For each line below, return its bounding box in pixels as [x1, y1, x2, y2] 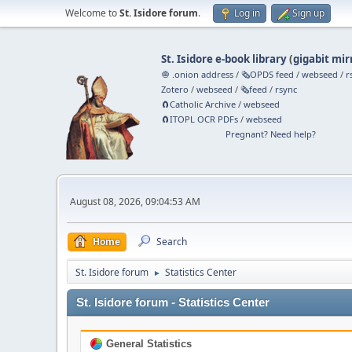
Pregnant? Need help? [225, 128, 316, 140]
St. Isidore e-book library [161, 52, 288, 66]
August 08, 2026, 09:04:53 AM [70, 194, 200, 208]
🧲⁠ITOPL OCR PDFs [161, 113, 239, 125]
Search [156, 235, 187, 248]
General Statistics [103, 338, 192, 350]
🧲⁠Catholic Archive [161, 98, 236, 110]
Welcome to [65, 6, 119, 20]
